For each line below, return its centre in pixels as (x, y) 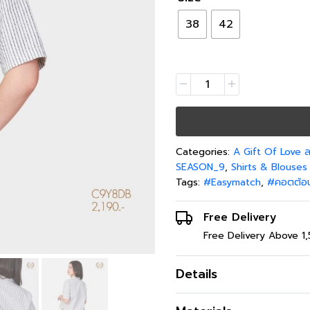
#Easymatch (232, 182)
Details (197, 274)
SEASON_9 (200, 167)
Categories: (204, 152)
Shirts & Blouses (269, 167)
